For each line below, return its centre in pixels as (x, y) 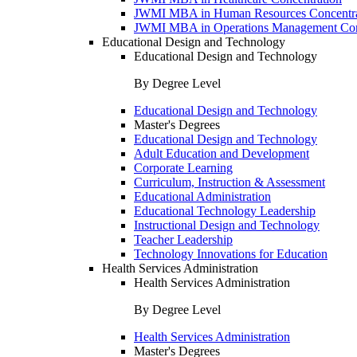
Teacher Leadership (183, 239)
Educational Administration (202, 196)
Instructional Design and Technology (227, 225)
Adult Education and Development (222, 153)
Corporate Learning (183, 168)
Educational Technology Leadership (225, 211)
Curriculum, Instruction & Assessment (229, 182)
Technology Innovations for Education (231, 254)
